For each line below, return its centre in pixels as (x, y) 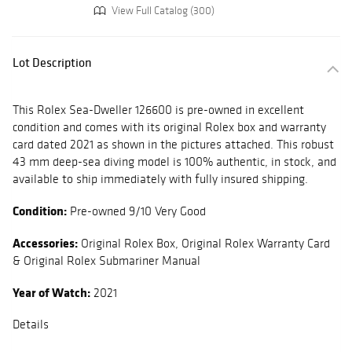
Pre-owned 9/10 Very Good (136, 211)
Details (31, 324)
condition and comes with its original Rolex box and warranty (169, 127)
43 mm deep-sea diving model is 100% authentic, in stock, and (174, 162)
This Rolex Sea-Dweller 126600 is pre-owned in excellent (158, 110)
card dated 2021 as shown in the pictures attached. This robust (173, 145)
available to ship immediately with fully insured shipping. (160, 179)
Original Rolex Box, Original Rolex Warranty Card (204, 244)
